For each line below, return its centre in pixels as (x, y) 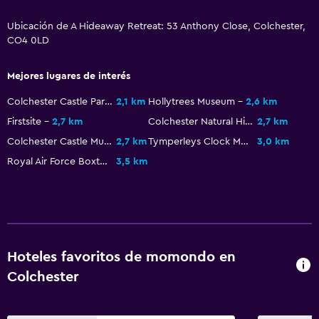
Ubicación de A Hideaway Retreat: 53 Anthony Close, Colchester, (156, 26)
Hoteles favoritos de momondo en (121, 257)
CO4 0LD (28, 40)
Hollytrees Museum (192, 101)
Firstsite (24, 121)
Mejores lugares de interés (69, 76)
